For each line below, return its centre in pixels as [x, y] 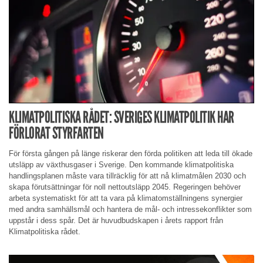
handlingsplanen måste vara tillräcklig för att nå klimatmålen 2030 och [127, 176]
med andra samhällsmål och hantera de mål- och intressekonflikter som [130, 209]
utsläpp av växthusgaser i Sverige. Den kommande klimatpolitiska [121, 164]
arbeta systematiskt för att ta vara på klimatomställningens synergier [126, 198]
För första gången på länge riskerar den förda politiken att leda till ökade [131, 153]
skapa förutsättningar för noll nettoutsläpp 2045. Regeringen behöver [125, 187]
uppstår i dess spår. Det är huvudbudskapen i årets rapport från [116, 220]
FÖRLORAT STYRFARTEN [56, 133]
